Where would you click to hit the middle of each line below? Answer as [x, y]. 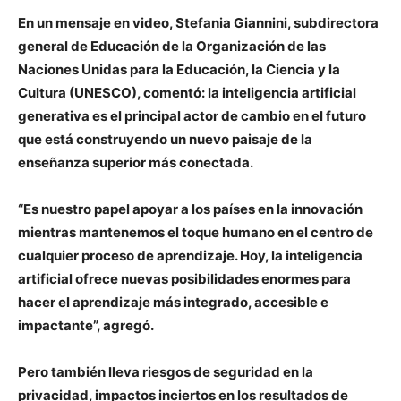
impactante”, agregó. [86, 325]
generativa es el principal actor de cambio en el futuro [192, 116]
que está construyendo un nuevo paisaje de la [165, 139]
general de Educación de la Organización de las [172, 46]
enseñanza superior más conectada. [136, 162]
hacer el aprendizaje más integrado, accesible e [173, 302]
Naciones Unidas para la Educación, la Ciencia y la [179, 69]
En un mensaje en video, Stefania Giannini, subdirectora [198, 23]
